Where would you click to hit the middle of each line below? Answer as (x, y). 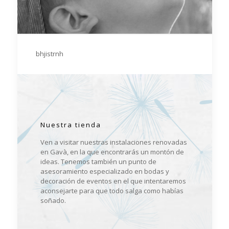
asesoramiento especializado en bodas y (105, 171)
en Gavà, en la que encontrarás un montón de (112, 152)
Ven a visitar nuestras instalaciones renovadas (113, 142)
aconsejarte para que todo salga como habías (112, 191)
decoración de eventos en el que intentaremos (113, 181)
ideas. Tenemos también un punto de (98, 162)
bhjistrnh (49, 54)
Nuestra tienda (71, 125)
